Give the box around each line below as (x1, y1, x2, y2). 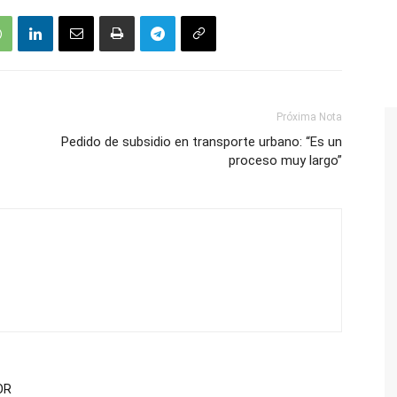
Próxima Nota (276, 111, 342, 123)
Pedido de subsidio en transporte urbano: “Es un (61, 134, 342, 150)
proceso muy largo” (229, 152, 342, 168)
